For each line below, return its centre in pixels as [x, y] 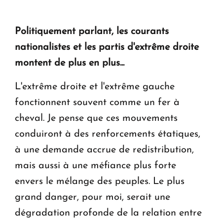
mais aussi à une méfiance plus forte [95, 166]
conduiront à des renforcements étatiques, [108, 134]
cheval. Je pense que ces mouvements [96, 118]
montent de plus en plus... [70, 63]
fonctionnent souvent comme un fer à [97, 102]
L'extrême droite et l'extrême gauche [95, 87]
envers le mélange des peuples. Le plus [100, 181]
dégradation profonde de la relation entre [108, 213]
